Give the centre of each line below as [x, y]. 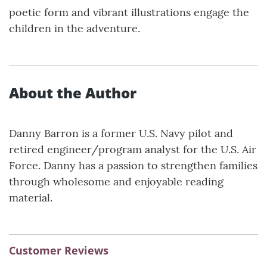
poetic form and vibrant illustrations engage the [129, 12]
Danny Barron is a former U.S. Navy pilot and [121, 133]
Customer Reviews [59, 250]
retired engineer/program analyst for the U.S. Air [133, 149]
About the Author [73, 92]
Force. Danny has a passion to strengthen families [133, 165]
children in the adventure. [74, 28]
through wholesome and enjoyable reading [116, 181]
